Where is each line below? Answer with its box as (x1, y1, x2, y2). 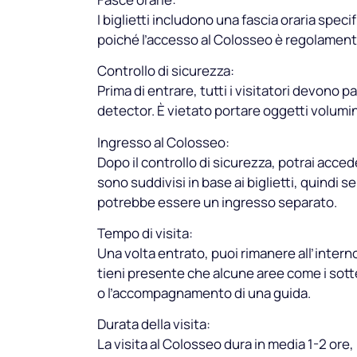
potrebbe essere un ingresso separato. (97, 192, 337, 211)
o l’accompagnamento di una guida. (97, 283, 311, 302)
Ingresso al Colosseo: (97, 132, 229, 151)
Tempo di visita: (97, 223, 193, 242)
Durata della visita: (97, 315, 210, 334)
